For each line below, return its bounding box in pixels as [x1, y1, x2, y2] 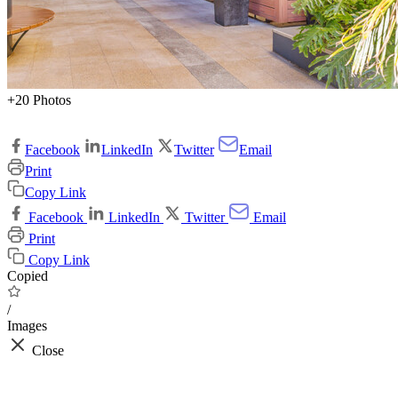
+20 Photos [7, 92, 71, 108]
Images [7, 318, 47, 334]
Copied [7, 268, 48, 284]
